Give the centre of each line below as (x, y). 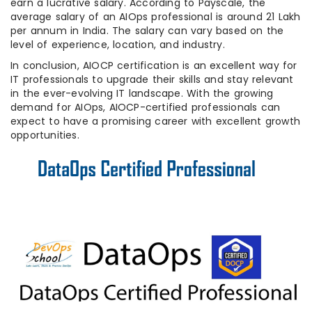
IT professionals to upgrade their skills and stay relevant (152, 79)
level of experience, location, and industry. (118, 44)
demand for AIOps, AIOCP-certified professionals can (146, 107)
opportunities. (45, 135)
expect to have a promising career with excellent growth (156, 121)
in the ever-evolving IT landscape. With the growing (142, 93)
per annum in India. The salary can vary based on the (147, 30)
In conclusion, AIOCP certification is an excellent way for (154, 65)
